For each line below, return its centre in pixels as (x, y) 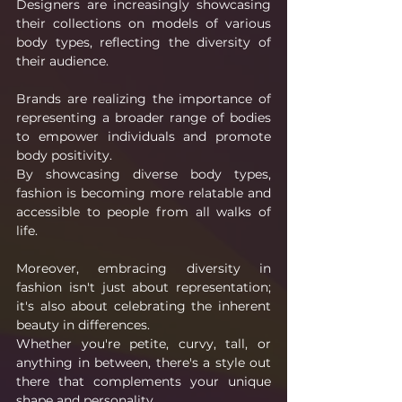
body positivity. (64, 155)
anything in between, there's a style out (144, 362)
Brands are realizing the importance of (144, 98)
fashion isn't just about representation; (144, 287)
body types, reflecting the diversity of (144, 42)
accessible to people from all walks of (144, 211)
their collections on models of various (144, 23)
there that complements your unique (144, 381)
